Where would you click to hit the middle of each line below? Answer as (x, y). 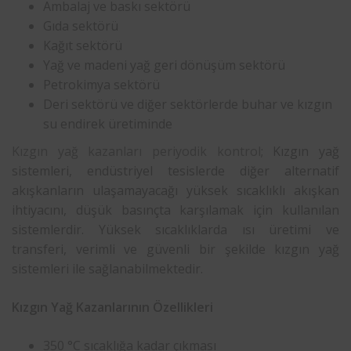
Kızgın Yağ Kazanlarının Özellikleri (112, 307)
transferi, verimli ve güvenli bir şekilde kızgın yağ (175, 249)
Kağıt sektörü (83, 45)
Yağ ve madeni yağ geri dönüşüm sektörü (164, 65)
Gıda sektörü (81, 25)
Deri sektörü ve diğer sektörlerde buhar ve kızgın (188, 104)
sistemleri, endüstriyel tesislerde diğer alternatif (175, 170)
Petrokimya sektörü (101, 84)
